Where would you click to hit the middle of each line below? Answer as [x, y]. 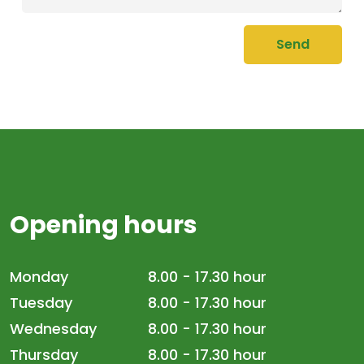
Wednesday [53, 329]
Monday [39, 277]
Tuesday [41, 303]
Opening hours [104, 225]
